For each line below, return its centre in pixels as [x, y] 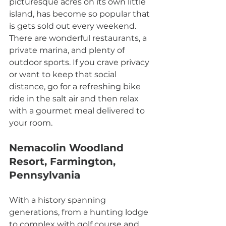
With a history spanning [59, 200]
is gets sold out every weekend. [74, 26]
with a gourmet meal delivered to [78, 111]
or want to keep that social [64, 75]
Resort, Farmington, [64, 162]
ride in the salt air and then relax [75, 99]
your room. [31, 123]
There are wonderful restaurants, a [79, 38]
